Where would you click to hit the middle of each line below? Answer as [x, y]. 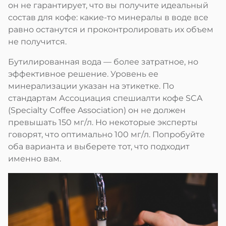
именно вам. [36, 158]
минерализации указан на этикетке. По [91, 86]
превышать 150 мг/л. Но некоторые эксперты [103, 122]
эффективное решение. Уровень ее [83, 74]
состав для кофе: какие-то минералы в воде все [108, 17]
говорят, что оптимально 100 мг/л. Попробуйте [106, 134]
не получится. [37, 41]
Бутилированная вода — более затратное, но [103, 62]
